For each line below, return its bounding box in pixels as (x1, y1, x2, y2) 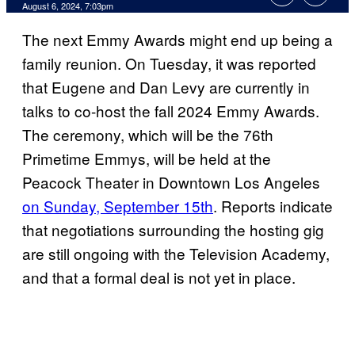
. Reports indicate (213, 195, 333, 217)
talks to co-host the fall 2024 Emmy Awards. (22, 100, 319, 122)
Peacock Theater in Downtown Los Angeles (22, 171, 320, 193)
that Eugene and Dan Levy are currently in (22, 76, 310, 98)
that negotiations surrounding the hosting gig (22, 219, 324, 241)
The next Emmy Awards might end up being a (22, 29, 333, 51)
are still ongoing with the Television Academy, (22, 242, 330, 265)
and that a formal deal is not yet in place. (22, 266, 296, 288)
